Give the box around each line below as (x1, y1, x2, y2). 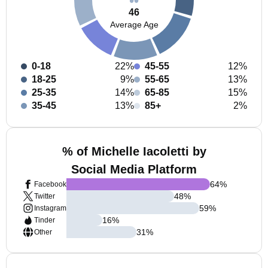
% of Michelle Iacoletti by (62, 145, 206, 158)
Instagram (34, 204, 66, 212)
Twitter (34, 192, 55, 200)
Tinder (34, 216, 55, 224)
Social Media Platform (71, 163, 197, 176)
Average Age (109, 19, 159, 29)
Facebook (34, 180, 66, 188)
